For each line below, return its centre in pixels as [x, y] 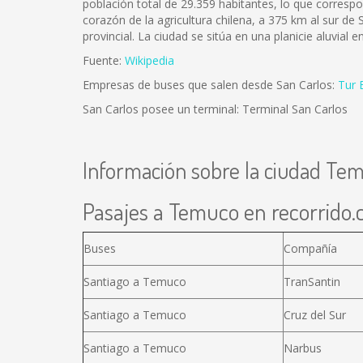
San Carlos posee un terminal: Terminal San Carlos [215, 109]
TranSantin [312, 282]
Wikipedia [149, 60]
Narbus [303, 348]
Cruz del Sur [315, 315]
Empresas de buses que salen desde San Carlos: [210, 85]
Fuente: [104, 60]
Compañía [310, 248]
